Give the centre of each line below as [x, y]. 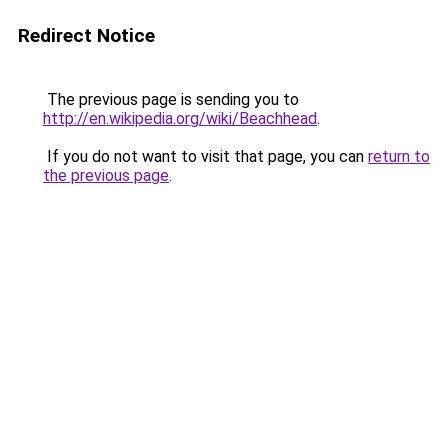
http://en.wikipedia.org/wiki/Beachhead [180, 118]
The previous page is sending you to [171, 99]
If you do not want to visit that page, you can [205, 156]
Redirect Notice [86, 35]
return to [399, 156]
